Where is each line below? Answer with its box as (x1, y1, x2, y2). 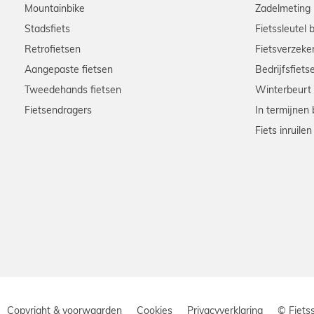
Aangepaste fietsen (25, 65, 113, 76)
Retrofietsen (25, 45, 81, 56)
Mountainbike (25, 4, 85, 15)
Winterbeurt (254, 86, 311, 97)
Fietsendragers (25, 106, 92, 117)
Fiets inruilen (254, 126, 312, 137)
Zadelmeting (254, 4, 310, 15)
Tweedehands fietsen (25, 86, 121, 97)
